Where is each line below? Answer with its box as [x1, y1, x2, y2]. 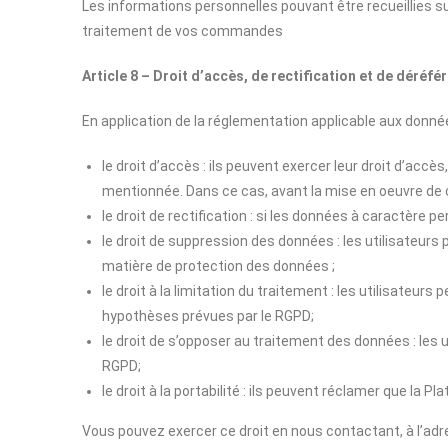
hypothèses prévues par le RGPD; [102, 308, 314, 324]
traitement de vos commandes [82, 23, 283, 39]
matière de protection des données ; [102, 258, 335, 274]
